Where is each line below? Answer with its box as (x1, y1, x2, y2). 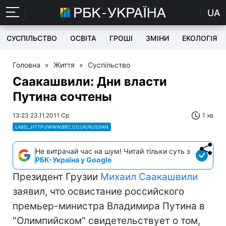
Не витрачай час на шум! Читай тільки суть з (35, 147, 190, 155)
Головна (13, 61, 40, 69)
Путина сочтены (13, 89, 112, 104)
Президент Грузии (13, 171, 100, 183)
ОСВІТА (70, 34, 96, 42)
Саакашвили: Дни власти (13, 74, 167, 89)
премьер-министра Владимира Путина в (13, 200, 205, 212)
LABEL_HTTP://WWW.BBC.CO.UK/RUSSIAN (15, 124, 108, 130)
